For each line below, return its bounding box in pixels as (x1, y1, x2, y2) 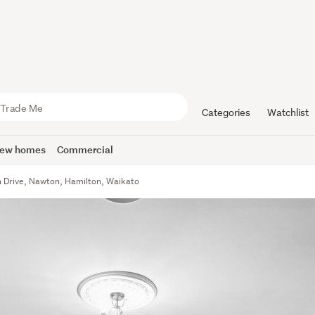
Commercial (57, 143, 114, 156)
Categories (201, 106, 250, 119)
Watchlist (266, 106, 309, 119)
